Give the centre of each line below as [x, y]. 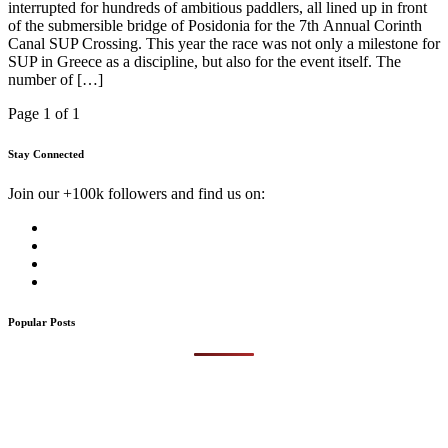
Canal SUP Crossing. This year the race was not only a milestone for [224, 44]
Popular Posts [41, 322]
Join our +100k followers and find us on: [136, 194]
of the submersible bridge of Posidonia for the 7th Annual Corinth [215, 26]
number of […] [55, 80]
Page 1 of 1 [44, 114]
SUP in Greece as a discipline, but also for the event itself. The [204, 62]
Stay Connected [46, 154]
